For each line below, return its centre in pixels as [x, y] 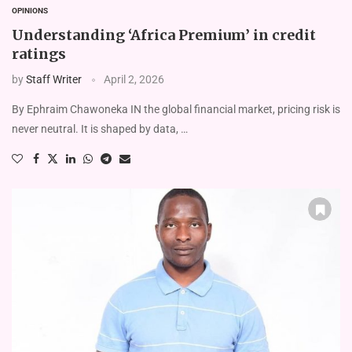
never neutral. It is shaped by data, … [100, 128]
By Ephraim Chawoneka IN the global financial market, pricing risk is [176, 109]
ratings [39, 53]
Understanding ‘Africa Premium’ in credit [164, 35]
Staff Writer [54, 79]
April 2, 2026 [134, 79]
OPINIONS [30, 10]
